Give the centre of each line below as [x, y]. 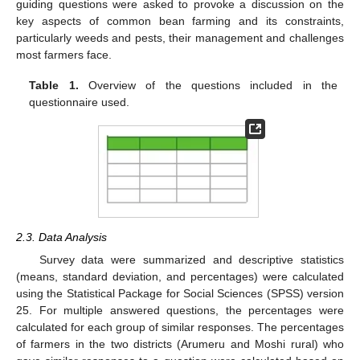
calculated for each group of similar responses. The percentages [180, 327]
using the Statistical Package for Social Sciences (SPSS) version [180, 294]
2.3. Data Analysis [61, 237]
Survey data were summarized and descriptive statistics [191, 260]
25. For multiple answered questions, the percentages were [180, 311]
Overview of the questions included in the [208, 86]
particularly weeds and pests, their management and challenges [180, 38]
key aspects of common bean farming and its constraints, [180, 21]
